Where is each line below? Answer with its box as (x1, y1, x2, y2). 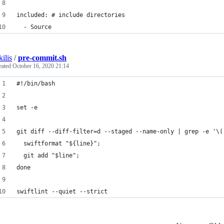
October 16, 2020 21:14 (12, 62, 69, 69)
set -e (16, 104, 37, 111)
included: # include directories (16, 11, 125, 18)
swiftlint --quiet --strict (16, 188, 107, 195)
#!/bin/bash (16, 80, 55, 87)
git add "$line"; (16, 152, 79, 159)
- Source (16, 23, 51, 30)
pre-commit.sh (18, 53, 66, 62)
